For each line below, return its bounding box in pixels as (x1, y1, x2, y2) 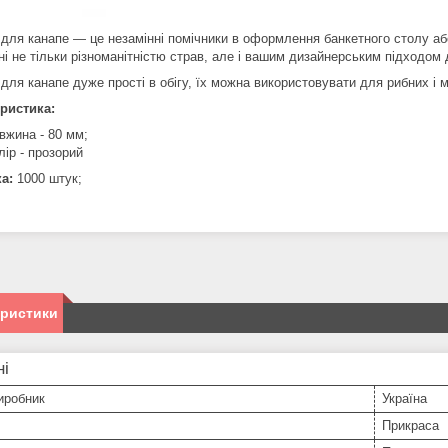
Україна (382, 391, 427, 407)
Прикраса (382, 418, 439, 434)
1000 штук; (13, 171, 82, 187)
